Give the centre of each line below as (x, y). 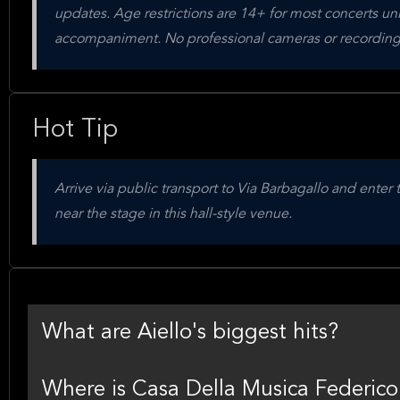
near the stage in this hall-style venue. (173, 214)
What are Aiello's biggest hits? (190, 333)
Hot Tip (75, 130)
